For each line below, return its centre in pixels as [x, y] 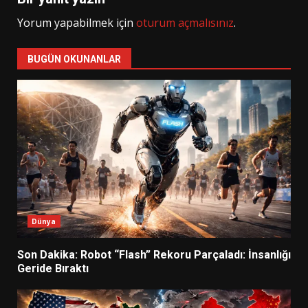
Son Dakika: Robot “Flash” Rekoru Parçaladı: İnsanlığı [154, 254]
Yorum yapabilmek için [77, 22]
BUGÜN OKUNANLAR [74, 59]
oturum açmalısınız [185, 22]
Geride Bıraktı [53, 268]
